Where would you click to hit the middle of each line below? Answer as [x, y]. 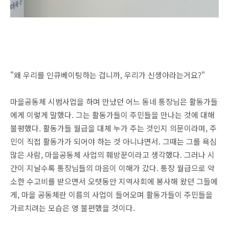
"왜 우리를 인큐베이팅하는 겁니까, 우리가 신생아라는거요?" [108, 75]
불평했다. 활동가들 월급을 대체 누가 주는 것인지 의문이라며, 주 [113, 128]
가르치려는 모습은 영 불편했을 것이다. [73, 208]
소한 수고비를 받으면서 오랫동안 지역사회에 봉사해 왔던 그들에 [114, 181]
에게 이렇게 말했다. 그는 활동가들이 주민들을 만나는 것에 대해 [112, 115]
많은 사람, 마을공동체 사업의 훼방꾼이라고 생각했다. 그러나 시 [112, 155]
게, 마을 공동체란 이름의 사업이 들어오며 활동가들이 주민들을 [111, 194]
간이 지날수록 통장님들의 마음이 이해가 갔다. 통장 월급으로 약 [112, 168]
